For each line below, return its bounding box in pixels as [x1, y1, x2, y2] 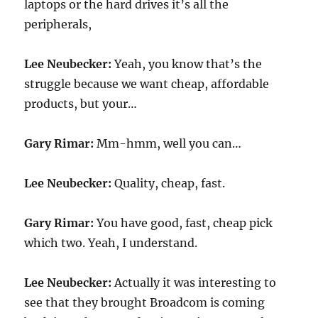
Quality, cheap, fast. [114, 176, 226, 191]
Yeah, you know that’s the [114, 57, 263, 72]
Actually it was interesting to [114, 275, 277, 290]
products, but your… [24, 97, 138, 111]
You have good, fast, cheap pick [97, 216, 273, 231]
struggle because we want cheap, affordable [24, 77, 270, 92]
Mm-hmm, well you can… [97, 136, 242, 151]
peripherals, [24, 17, 92, 32]
